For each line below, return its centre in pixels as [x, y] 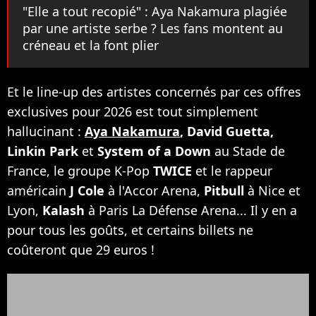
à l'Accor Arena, [154, 190]
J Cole [87, 190]
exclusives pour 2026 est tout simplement [133, 111]
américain [38, 190]
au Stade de [248, 151]
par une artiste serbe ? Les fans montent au [153, 28]
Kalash [63, 210]
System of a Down [154, 151]
